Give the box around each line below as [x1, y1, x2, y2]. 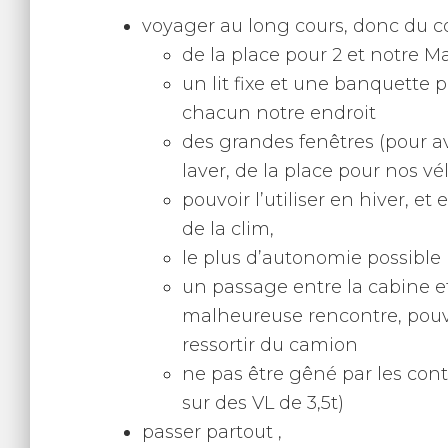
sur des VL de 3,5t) [182, 392, 344, 414]
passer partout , [142, 421, 282, 443]
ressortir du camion [182, 334, 358, 356]
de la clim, [182, 218, 274, 240]
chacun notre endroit [182, 102, 376, 124]
